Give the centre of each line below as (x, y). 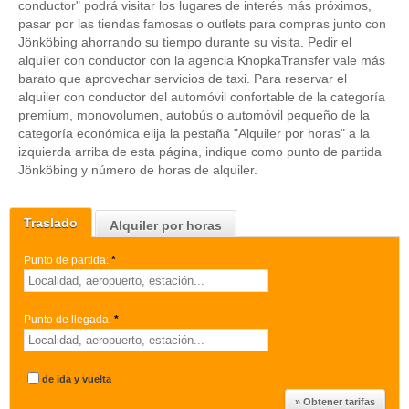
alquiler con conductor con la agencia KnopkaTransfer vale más (202, 60)
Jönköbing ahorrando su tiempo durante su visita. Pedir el (185, 42)
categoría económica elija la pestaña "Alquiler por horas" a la (194, 133)
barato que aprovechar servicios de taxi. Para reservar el (183, 79)
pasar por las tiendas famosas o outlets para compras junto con (202, 24)
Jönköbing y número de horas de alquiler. (138, 170)
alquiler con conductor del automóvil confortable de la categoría (202, 97)
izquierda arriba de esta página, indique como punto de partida (200, 152)
